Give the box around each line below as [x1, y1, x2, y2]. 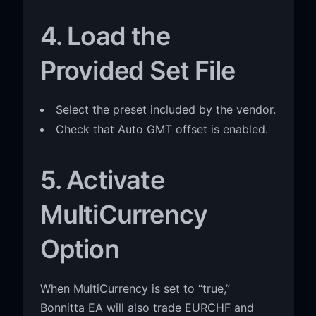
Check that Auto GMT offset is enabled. [55, 121, 268, 136]
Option [39, 233, 119, 265]
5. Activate [39, 164, 164, 195]
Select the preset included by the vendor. [55, 102, 276, 116]
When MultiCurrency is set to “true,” [39, 281, 230, 296]
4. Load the [39, 20, 170, 51]
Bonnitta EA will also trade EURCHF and [39, 300, 254, 315]
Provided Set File [39, 54, 236, 86]
